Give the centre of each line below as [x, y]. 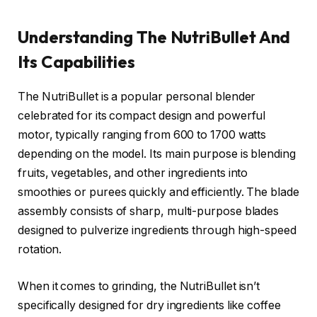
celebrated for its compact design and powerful [142, 116]
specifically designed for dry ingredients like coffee [149, 305]
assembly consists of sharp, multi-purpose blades [149, 212]
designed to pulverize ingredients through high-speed [157, 231]
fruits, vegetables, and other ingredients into [133, 173]
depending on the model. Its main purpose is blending [157, 154]
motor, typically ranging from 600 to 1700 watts [142, 135]
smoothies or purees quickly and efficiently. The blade [158, 192]
